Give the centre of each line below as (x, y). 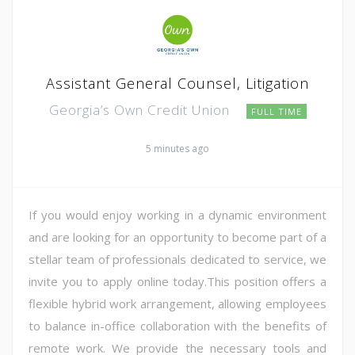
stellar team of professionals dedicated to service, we (177, 259)
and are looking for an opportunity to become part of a (177, 237)
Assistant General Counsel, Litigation (177, 83)
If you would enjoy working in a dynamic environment (177, 214)
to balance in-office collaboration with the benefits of (177, 325)
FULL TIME (276, 111)
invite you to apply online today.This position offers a (177, 281)
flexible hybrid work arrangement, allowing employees (177, 303)
